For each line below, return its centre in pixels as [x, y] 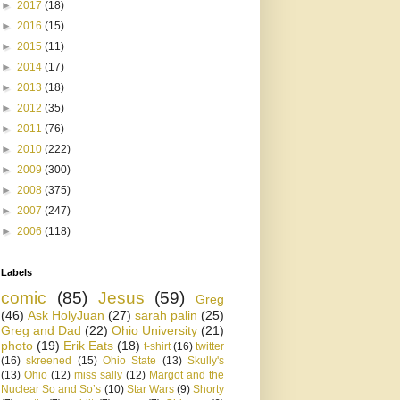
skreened [49, 361]
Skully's [206, 361]
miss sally [98, 375]
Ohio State [130, 361]
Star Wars [150, 389]
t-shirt [157, 346]
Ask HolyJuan [66, 315]
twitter [210, 346]
